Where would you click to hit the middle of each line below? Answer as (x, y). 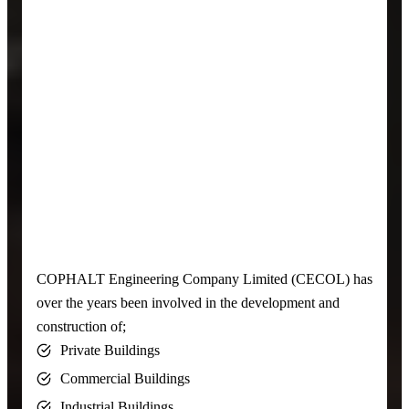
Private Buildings (110, 350)
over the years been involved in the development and (188, 302)
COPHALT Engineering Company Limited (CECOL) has (204, 278)
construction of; (81, 326)
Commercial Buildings (125, 378)
